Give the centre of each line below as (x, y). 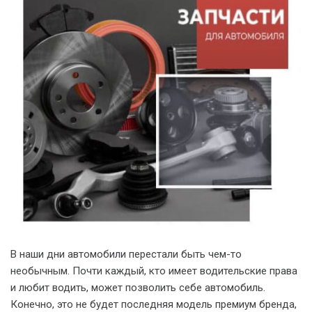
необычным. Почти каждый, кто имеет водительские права (154, 271)
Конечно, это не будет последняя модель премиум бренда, (154, 304)
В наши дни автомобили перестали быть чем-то (126, 254)
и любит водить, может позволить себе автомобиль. (138, 288)
